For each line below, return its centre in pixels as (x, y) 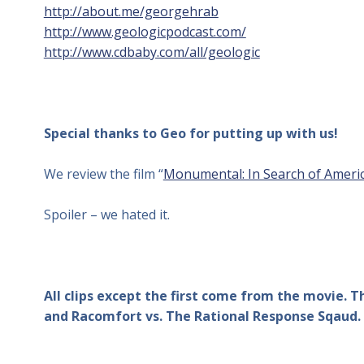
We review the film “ (103, 174)
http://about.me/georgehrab (131, 11)
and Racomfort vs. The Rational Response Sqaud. (202, 316)
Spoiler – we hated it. (106, 214)
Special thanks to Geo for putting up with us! (191, 133)
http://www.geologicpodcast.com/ (145, 32)
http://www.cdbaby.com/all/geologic (152, 52)
